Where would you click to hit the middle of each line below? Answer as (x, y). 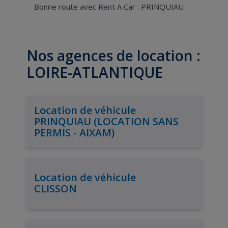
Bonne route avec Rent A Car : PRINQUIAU (109, 6)
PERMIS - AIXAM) (74, 133)
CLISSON (55, 189)
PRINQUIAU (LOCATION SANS (106, 121)
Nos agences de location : (113, 55)
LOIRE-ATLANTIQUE (94, 72)
